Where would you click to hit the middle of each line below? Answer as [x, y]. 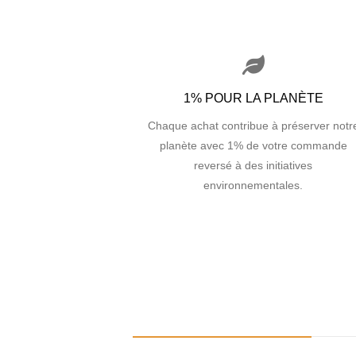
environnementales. [253, 185]
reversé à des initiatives [253, 165]
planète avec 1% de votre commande [253, 145]
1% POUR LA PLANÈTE [253, 99]
